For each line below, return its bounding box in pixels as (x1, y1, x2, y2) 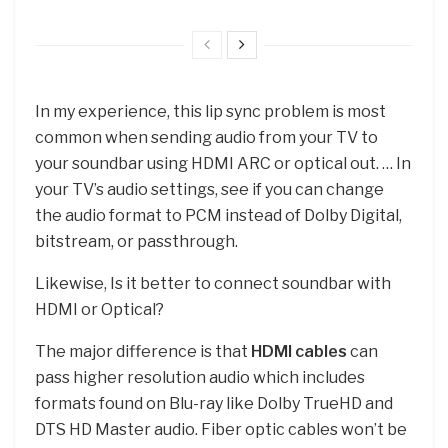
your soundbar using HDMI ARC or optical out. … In (35, 154, 411, 174)
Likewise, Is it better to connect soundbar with (35, 274, 391, 294)
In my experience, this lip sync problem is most (35, 102, 386, 122)
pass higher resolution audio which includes (35, 368, 365, 388)
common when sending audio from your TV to (35, 128, 378, 148)
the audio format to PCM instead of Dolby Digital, (35, 206, 402, 226)
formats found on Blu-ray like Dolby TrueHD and (35, 394, 393, 414)
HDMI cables (251, 342, 347, 362)
